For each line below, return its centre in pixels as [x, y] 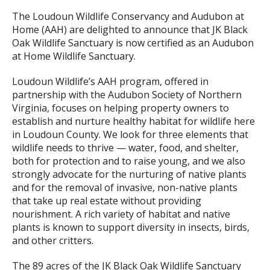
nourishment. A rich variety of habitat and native [121, 214]
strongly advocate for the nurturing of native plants [129, 174]
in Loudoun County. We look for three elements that [130, 135]
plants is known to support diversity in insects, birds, [131, 228]
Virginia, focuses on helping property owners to [121, 108]
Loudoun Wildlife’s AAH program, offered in [110, 82]
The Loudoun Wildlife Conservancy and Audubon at [128, 17]
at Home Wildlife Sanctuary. [74, 56]
